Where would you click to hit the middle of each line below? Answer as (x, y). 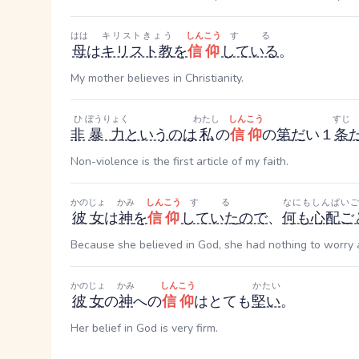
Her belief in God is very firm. (144, 328)
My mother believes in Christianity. (157, 78)
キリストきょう (137, 36)
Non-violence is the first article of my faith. (179, 161)
